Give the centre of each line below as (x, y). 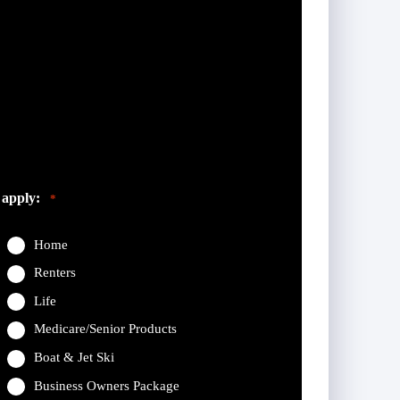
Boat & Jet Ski (74, 358)
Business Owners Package (106, 385)
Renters (54, 273)
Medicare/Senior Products (105, 329)
